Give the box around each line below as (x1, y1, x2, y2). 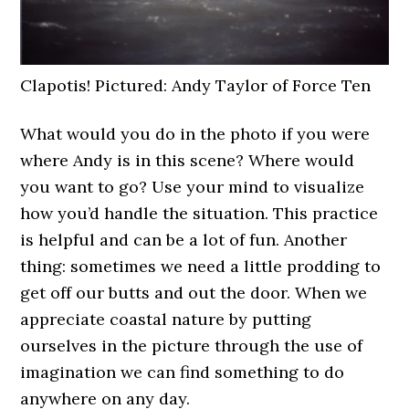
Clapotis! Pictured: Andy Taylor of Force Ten (20, 74, 372, 96)
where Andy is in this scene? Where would (20, 149, 355, 171)
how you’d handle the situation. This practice (20, 202, 379, 224)
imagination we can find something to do (20, 361, 345, 383)
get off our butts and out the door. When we (20, 281, 368, 303)
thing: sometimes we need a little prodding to (20, 255, 382, 277)
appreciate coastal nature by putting (20, 308, 312, 330)
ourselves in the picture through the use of (20, 334, 363, 356)
